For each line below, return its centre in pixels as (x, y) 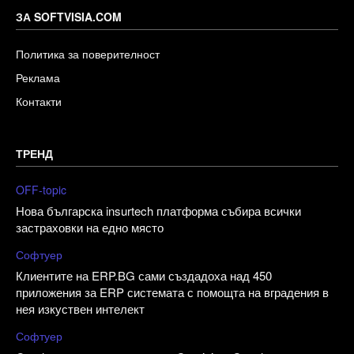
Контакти (39, 101)
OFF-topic (41, 189)
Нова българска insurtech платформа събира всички (158, 210)
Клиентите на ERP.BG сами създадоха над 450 (144, 275)
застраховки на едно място (90, 227)
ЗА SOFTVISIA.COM (69, 16)
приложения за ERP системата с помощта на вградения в (172, 292)
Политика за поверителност (88, 53)
